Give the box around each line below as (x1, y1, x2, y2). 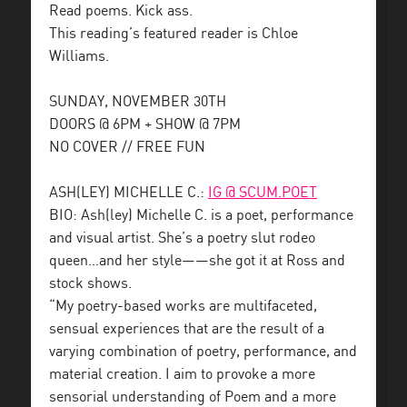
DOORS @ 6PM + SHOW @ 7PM (49, 117, 241, 133)
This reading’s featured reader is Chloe (49, 26, 298, 42)
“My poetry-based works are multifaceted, (49, 299, 317, 314)
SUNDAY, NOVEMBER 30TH (49, 94, 226, 110)
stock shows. (49, 276, 132, 292)
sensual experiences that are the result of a (49, 322, 324, 337)
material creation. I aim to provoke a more (49, 367, 315, 382)
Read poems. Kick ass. (49, 4, 193, 19)
